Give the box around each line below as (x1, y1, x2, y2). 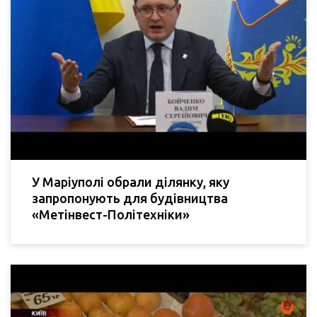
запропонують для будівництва (32, 191, 228, 206)
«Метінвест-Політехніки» (32, 207, 190, 222)
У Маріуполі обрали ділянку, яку (32, 175, 229, 190)
